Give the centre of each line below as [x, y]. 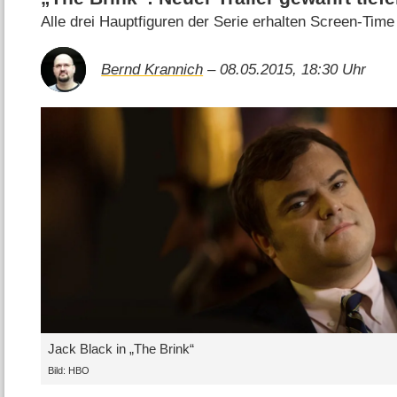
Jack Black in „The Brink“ [121, 349]
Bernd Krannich [152, 69]
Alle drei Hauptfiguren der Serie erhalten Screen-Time [218, 21]
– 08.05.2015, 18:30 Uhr [285, 69]
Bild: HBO [68, 370]
